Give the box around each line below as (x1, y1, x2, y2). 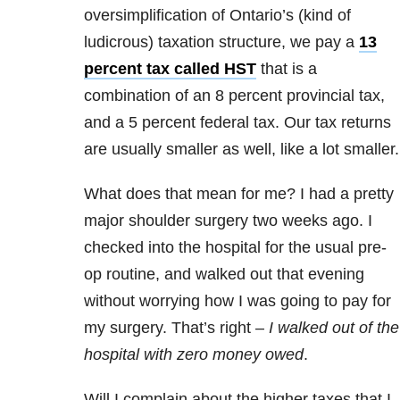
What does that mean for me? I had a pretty (84, 185, 394, 204)
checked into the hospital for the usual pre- (84, 238, 387, 257)
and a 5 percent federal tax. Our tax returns (84, 113, 391, 132)
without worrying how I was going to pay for (84, 292, 391, 311)
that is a (256, 60, 317, 79)
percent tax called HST (84, 60, 256, 79)
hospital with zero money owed (84, 346, 304, 364)
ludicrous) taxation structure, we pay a (84, 33, 359, 52)
